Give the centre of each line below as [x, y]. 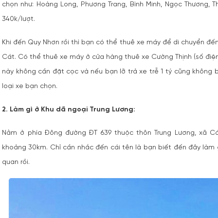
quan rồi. [16, 162]
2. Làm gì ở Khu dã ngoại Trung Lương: [69, 110]
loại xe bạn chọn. [31, 86]
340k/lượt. [20, 19]
